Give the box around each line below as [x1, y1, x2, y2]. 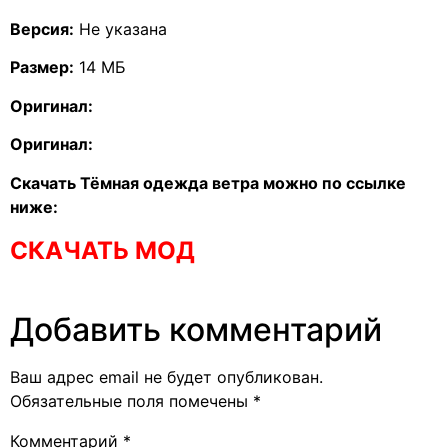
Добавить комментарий [10, 310, 382, 350]
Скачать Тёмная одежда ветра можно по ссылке [10, 172, 406, 193]
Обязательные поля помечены [10, 391, 253, 412]
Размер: [10, 57, 74, 78]
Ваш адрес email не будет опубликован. [10, 367, 323, 388]
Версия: [10, 18, 74, 39]
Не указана [74, 18, 167, 39]
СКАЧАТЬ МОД [10, 235, 195, 265]
